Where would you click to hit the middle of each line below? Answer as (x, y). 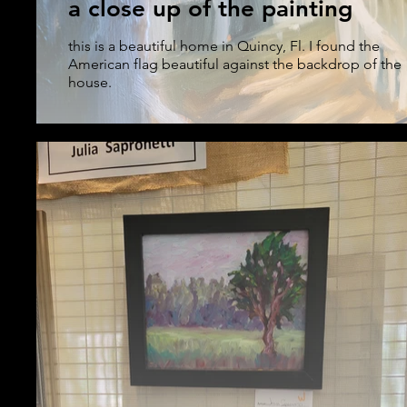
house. (92, 82)
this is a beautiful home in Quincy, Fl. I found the (224, 46)
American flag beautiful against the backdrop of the (235, 64)
